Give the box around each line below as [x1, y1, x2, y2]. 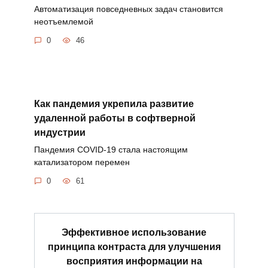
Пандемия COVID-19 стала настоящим [33, 144, 188, 154]
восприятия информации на [66, 255, 202, 266]
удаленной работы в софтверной [33, 112, 196, 123]
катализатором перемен [33, 157, 130, 167]
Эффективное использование [62, 227, 206, 237]
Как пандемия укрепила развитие [33, 98, 194, 109]
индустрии [33, 127, 86, 138]
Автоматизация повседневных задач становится [33, 4, 223, 14]
